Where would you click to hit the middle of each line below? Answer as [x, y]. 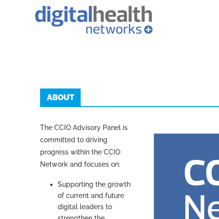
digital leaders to [85, 207]
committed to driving [74, 140]
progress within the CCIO [80, 152]
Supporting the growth [94, 184]
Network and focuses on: [80, 164]
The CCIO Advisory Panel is [84, 128]
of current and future [91, 196]
